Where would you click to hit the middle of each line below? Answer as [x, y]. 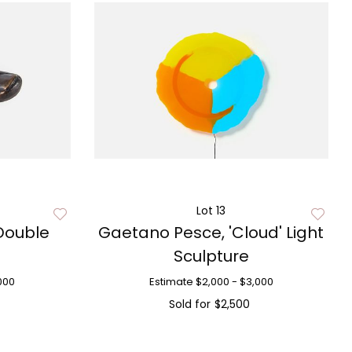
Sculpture [211, 256]
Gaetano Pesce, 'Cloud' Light [211, 233]
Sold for [189, 304]
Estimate [171, 282]
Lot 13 [211, 211]
